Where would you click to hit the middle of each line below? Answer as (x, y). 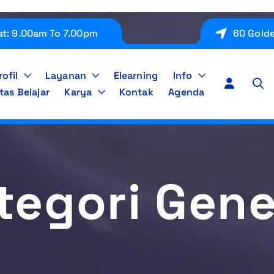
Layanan (66, 76)
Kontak (136, 92)
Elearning (136, 76)
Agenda (187, 92)
